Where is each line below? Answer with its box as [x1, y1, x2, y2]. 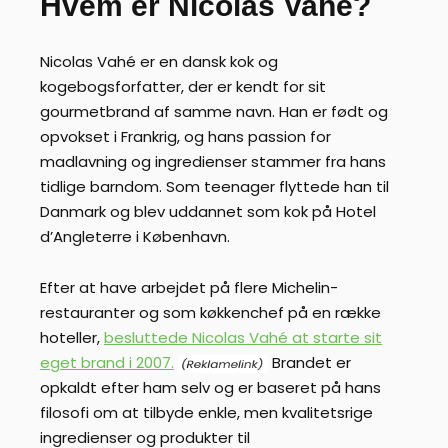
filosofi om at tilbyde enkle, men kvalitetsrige [40, 401, 373, 423]
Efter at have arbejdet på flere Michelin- [40, 276, 338, 298]
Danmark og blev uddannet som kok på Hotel [40, 201, 376, 223]
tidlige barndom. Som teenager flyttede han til [40, 176, 389, 198]
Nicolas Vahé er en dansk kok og [40, 51, 278, 73]
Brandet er [268, 351, 351, 373]
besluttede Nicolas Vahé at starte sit [104, 326, 382, 348]
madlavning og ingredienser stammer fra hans [40, 151, 386, 173]
